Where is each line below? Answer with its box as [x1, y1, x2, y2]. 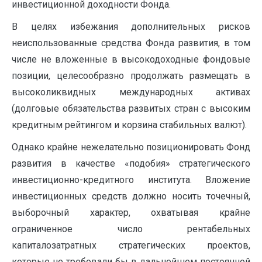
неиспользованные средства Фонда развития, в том [12, 37, 250, 49]
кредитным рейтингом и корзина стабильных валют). [12, 119, 247, 131]
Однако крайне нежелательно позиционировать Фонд [12, 142, 250, 153]
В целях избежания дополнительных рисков [12, 21, 250, 33]
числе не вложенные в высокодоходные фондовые [12, 54, 250, 65]
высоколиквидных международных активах [12, 87, 250, 98]
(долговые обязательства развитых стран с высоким [12, 103, 250, 115]
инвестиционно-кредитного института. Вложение [12, 174, 250, 186]
